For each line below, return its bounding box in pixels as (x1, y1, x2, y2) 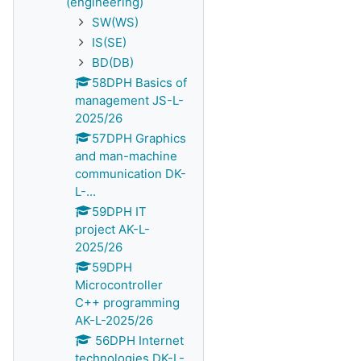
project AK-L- (75, 222, 150, 237)
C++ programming (75, 295, 180, 310)
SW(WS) (92, 15, 139, 30)
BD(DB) (92, 55, 134, 70)
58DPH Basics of (92, 75, 187, 90)
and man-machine (75, 148, 177, 164)
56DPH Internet (92, 333, 184, 348)
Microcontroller (75, 277, 163, 293)
